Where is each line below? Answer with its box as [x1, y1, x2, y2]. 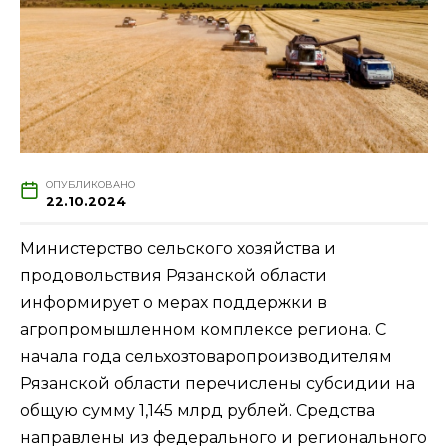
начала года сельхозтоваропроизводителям [20, 346, 392, 366]
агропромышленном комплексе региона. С [20, 319, 386, 339]
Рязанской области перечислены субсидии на [20, 373, 415, 393]
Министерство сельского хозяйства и [20, 238, 336, 258]
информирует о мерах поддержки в [20, 292, 327, 312]
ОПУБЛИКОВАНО [45, 178, 135, 190]
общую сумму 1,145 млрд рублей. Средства [20, 400, 375, 420]
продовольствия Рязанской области [20, 265, 327, 285]
